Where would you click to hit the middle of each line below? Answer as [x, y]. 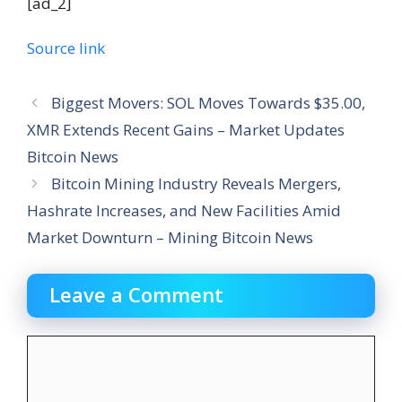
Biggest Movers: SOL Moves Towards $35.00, [209, 102]
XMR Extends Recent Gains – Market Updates [186, 129]
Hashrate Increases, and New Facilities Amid [184, 210]
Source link [66, 48]
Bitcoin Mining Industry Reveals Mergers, [197, 183]
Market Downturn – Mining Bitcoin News [170, 237]
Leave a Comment [136, 295]
